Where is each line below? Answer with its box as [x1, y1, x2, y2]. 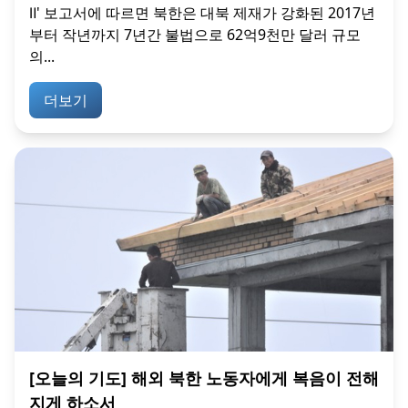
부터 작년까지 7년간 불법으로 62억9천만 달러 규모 [29, 24, 361, 45]
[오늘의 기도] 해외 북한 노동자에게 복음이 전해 [29, 367, 379, 390]
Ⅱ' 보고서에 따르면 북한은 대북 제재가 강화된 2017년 [29, 2, 375, 23]
